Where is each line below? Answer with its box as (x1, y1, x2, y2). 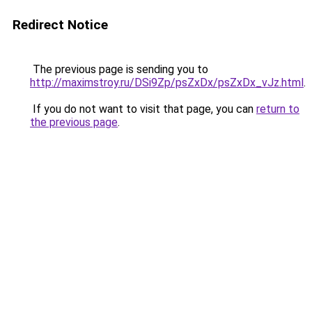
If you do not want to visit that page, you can (30, 102, 256, 116)
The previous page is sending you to (30, 63, 208, 76)
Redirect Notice (13, 17, 108, 33)
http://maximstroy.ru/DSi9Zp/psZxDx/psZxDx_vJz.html (30, 76, 304, 89)
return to (256, 102, 299, 116)
